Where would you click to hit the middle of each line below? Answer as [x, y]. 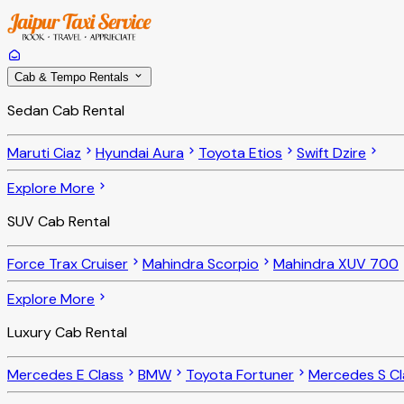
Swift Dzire [331, 153]
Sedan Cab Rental [66, 111]
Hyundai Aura [140, 153]
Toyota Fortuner [240, 375]
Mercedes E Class [65, 375]
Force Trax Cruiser [68, 264]
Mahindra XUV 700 [336, 264]
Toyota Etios [240, 153]
